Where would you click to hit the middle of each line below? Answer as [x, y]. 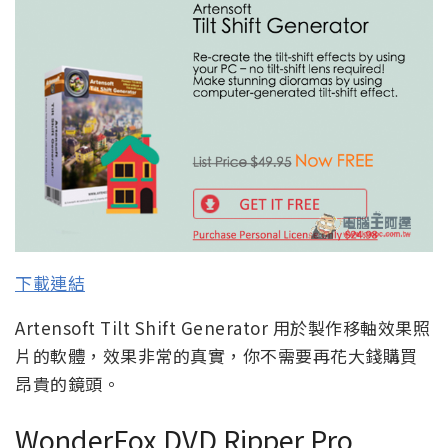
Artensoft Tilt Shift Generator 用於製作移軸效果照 [222, 328]
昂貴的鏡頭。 [67, 384]
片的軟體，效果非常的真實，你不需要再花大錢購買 [216, 356]
